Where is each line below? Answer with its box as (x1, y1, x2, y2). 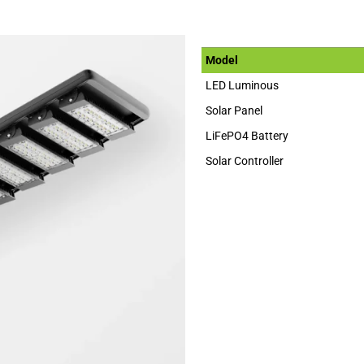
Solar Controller (206, 154, 284, 168)
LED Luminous (206, 79, 279, 93)
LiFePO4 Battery (206, 129, 288, 143)
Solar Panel (206, 104, 262, 118)
